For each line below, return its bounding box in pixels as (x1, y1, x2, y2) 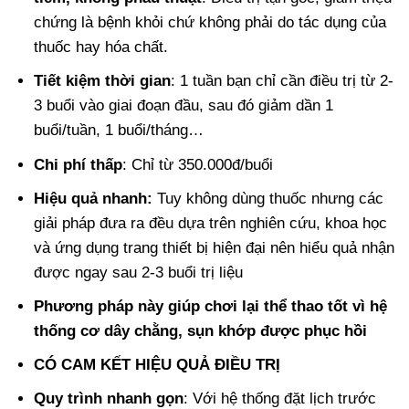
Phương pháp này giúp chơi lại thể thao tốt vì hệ (34, 297, 388, 315)
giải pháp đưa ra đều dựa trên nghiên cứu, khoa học (34, 214, 388, 232)
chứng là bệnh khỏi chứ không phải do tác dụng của (34, 14, 387, 32)
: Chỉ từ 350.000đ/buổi (122, 155, 274, 173)
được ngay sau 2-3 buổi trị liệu (34, 263, 244, 281)
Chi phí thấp (34, 155, 123, 173)
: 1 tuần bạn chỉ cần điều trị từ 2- (171, 72, 394, 90)
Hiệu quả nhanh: (34, 189, 153, 207)
